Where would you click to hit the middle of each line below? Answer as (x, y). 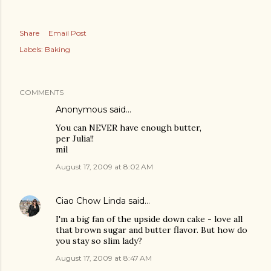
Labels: (31, 50)
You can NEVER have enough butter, (129, 128)
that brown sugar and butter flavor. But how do (152, 230)
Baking (57, 50)
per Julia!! (75, 139)
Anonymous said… (93, 110)
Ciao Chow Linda (91, 201)
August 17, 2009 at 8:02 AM (104, 167)
